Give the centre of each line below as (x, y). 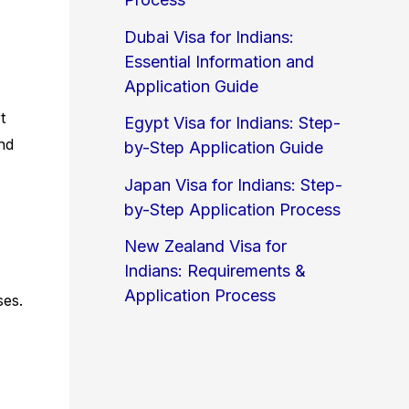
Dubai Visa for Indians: (209, 37)
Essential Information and (219, 61)
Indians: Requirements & (215, 271)
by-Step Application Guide (224, 148)
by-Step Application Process (232, 209)
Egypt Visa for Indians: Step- (232, 123)
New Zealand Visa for (205, 246)
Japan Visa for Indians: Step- (233, 184)
